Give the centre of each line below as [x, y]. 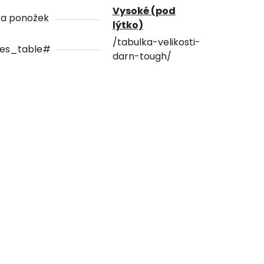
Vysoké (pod [144, 11]
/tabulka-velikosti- [156, 42]
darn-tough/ [142, 56]
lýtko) [128, 25]
